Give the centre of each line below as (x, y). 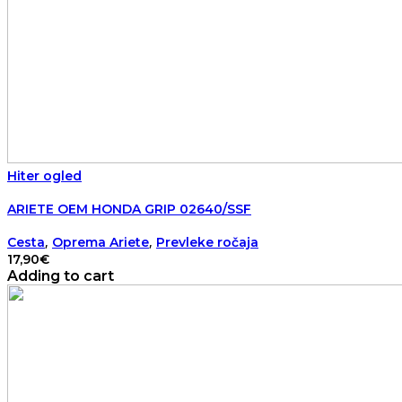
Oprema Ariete (100, 243)
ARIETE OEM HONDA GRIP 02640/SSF (129, 209)
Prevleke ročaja (207, 243)
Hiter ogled (44, 176)
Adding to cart (61, 276)
